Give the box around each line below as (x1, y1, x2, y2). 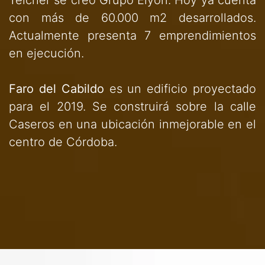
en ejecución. (9, 46, 84, 60)
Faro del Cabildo (9, 81, 104, 96)
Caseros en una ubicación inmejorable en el (9, 117, 256, 131)
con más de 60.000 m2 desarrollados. (9, 10, 256, 25)
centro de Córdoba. (9, 134, 117, 149)
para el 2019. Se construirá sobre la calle (9, 99, 256, 114)
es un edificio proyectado (104, 81, 257, 96)
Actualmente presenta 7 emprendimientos (9, 28, 256, 43)
